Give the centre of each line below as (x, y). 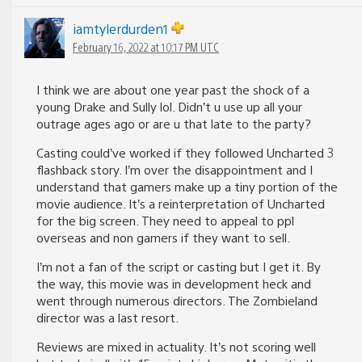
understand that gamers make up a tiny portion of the (187, 186)
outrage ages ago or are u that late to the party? (174, 123)
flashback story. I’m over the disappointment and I (175, 169)
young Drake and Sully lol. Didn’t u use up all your (169, 106)
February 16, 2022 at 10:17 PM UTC (146, 46)
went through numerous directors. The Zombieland (177, 300)
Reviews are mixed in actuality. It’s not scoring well (176, 346)
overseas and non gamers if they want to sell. (163, 237)
